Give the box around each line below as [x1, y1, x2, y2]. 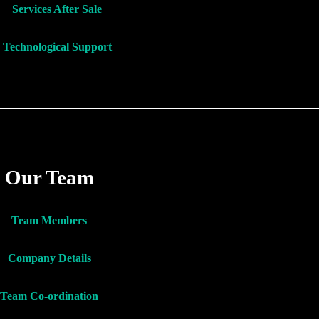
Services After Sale [12, 3, 102, 16]
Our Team [4, 166, 94, 189]
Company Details [7, 252, 91, 265]
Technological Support [2, 41, 112, 53]
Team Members [11, 214, 87, 227]
